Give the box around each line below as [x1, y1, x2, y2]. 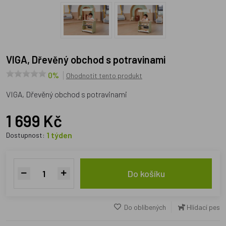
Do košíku [127, 168, 165, 179]
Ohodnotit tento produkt [66, 71, 142, 80]
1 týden [46, 130, 72, 140]
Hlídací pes [187, 203, 220, 211]
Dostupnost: [6, 131, 46, 139]
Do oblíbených [123, 203, 166, 211]
